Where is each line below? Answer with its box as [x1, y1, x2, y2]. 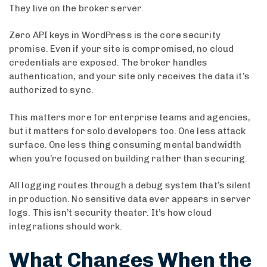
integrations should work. [9, 221, 123, 232]
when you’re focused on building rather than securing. [9, 153, 248, 164]
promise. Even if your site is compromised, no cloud [9, 44, 234, 54]
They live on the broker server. [9, 2, 144, 14]
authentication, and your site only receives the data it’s [9, 71, 250, 82]
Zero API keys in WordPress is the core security [9, 30, 221, 41]
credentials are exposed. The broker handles [9, 57, 208, 68]
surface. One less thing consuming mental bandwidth [9, 139, 242, 150]
